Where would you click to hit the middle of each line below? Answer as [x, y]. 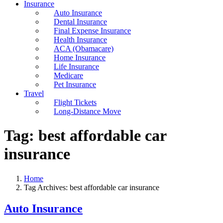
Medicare [68, 75]
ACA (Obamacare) [84, 49]
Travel [34, 93]
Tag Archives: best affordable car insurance [92, 187]
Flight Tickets [75, 102]
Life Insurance [76, 66]
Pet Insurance [75, 84]
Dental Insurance [80, 22]
